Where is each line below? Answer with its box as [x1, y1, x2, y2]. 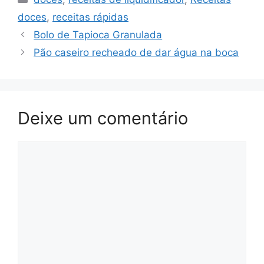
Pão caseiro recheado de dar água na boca [34, 46, 239, 58]
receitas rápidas [52, 11, 128, 23]
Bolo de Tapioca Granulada [34, 28, 163, 41]
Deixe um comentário [18, 107, 188, 128]
